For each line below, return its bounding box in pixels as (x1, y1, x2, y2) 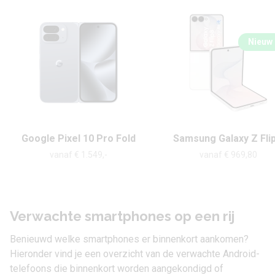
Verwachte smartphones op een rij (10, 208, 234, 224)
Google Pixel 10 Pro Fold (21, 133, 136, 144)
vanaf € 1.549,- (50, 150, 107, 160)
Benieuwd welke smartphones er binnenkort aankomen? (10, 233, 249, 245)
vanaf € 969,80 (199, 150, 257, 160)
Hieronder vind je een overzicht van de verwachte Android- (10, 248, 260, 260)
